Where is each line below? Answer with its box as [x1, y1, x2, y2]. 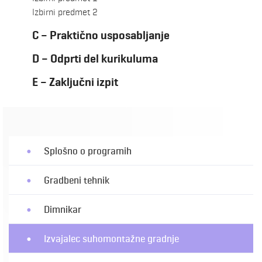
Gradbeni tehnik [44, 174, 109, 186]
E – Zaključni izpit [32, 75, 118, 90]
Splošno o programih [44, 144, 132, 157]
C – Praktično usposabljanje [32, 28, 170, 43]
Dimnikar [44, 203, 81, 215]
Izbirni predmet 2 [32, 6, 98, 18]
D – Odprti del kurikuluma [32, 51, 158, 67]
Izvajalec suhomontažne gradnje [44, 232, 179, 244]
